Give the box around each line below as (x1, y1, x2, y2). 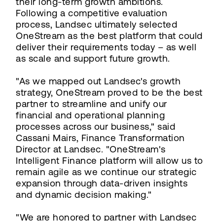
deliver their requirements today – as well (16, 41, 196, 52)
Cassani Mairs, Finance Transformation (16, 132, 185, 143)
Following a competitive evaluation (16, 7, 167, 18)
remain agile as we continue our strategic (16, 166, 197, 177)
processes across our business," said (16, 121, 175, 132)
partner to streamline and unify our (16, 98, 167, 109)
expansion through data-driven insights (16, 178, 187, 188)
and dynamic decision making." (16, 189, 152, 200)
